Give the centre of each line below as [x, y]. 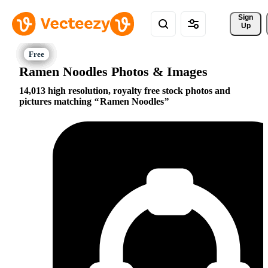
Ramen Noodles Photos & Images [113, 71]
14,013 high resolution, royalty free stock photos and [125, 91]
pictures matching [57, 102]
